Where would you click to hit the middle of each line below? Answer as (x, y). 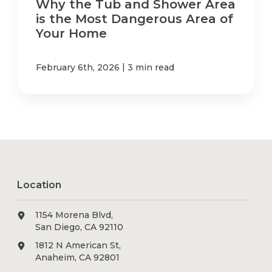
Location (39, 185)
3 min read (151, 68)
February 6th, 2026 (78, 68)
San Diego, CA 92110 (80, 227)
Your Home (72, 34)
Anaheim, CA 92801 (78, 258)
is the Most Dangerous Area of (135, 19)
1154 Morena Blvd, (74, 215)
